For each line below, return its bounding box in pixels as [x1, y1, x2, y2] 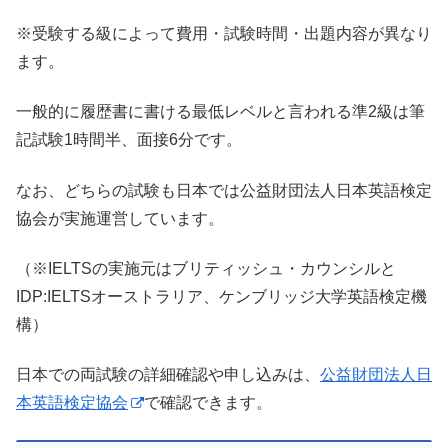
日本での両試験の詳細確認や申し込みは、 [16, 366, 320, 384]
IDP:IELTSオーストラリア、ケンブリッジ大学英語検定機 [16, 287, 427, 305]
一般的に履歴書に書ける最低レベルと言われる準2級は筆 [16, 103, 425, 121]
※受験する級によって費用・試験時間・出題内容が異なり [16, 24, 432, 42]
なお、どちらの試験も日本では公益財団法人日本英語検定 [16, 181, 432, 199]
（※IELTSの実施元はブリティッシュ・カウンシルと [16, 259, 396, 277]
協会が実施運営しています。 [16, 209, 224, 227]
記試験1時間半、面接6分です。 [16, 131, 242, 149]
